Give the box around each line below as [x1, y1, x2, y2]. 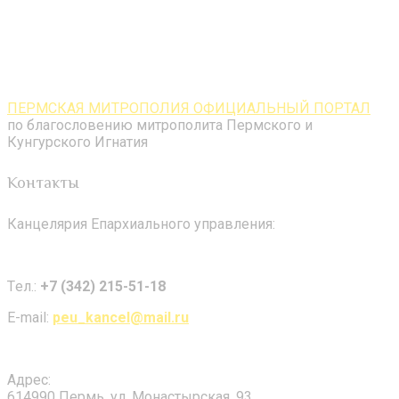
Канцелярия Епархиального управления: [7, 215, 275, 232]
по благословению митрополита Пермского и [7, 117, 313, 134]
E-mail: [7, 308, 53, 326]
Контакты [7, 174, 79, 191]
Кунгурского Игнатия [7, 134, 148, 151]
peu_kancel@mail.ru [53, 308, 189, 326]
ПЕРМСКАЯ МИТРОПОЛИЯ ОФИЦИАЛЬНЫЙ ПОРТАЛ [7, 100, 370, 118]
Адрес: [7, 370, 51, 388]
